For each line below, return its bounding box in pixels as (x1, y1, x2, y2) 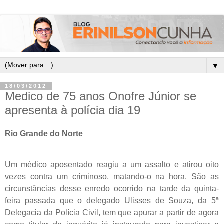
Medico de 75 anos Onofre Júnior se (5, 89, 196, 103)
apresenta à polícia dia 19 (5, 103, 140, 117)
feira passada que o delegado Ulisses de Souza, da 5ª (5, 196, 219, 205)
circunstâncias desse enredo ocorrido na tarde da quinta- (5, 184, 219, 193)
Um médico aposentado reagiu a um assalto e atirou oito (5, 160, 219, 169)
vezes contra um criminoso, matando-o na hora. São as (5, 172, 219, 181)
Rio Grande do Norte (5, 129, 83, 138)
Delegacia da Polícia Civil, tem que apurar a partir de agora (5, 208, 219, 217)
